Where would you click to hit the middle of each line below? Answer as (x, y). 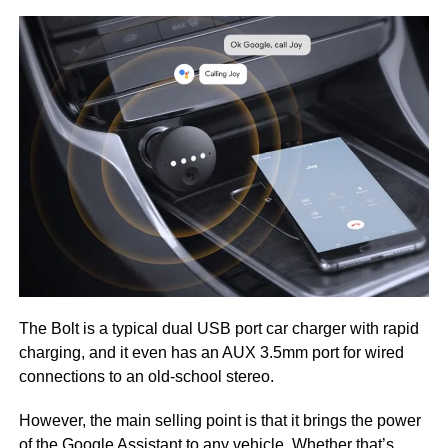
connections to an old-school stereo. (146, 376)
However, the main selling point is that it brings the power (219, 420)
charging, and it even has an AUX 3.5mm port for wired (211, 352)
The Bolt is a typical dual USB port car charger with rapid (218, 328)
